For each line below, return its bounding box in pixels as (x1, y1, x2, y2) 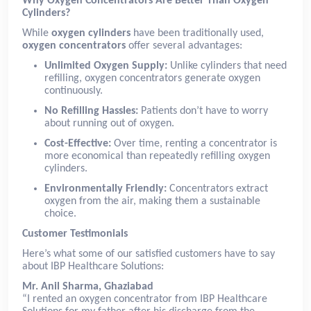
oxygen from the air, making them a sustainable (44, 195, 260, 207)
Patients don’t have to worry (138, 105, 268, 117)
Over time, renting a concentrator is (111, 137, 277, 149)
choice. (44, 208, 76, 219)
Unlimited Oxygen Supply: (44, 60, 167, 72)
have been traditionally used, (131, 27, 264, 39)
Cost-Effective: (44, 137, 111, 149)
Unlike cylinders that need (167, 60, 287, 72)
